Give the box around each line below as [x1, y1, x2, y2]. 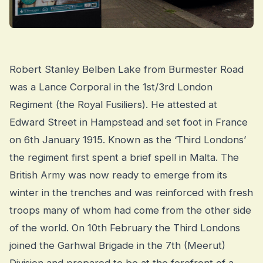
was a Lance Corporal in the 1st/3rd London [9, 81, 213, 93]
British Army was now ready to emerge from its [9, 169, 227, 181]
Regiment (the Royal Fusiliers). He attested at [9, 99, 217, 111]
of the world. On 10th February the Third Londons [9, 222, 240, 234]
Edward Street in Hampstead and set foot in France [9, 116, 248, 129]
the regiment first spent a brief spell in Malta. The [9, 151, 239, 164]
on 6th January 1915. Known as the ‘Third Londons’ [9, 134, 246, 146]
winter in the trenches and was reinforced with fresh [9, 187, 253, 199]
